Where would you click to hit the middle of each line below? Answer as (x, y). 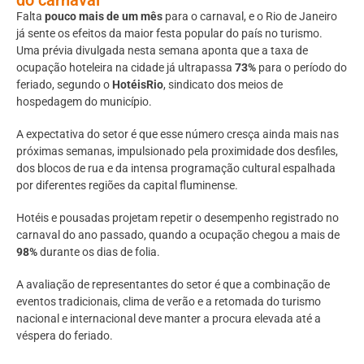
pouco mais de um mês (104, 16)
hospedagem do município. (84, 101)
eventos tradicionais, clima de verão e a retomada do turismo (169, 302)
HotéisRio (138, 84)
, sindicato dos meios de (223, 84)
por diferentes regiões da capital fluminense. (127, 186)
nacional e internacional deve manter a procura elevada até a (169, 319)
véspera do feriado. (65, 336)
